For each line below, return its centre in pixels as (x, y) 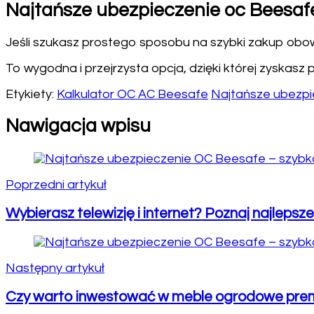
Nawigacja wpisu (78, 127)
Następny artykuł (55, 268)
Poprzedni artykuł (56, 184)
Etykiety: (30, 94)
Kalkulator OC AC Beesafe (132, 94)
